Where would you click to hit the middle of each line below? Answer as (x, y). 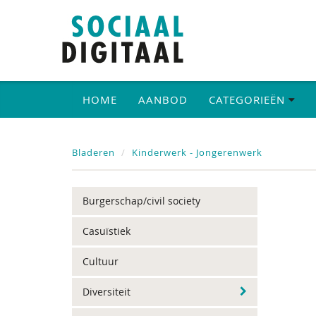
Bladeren (93, 152)
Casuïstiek (107, 231)
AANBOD (163, 99)
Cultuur (101, 261)
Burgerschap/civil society (141, 201)
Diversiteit (107, 292)
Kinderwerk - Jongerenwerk (197, 152)
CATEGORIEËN (249, 99)
